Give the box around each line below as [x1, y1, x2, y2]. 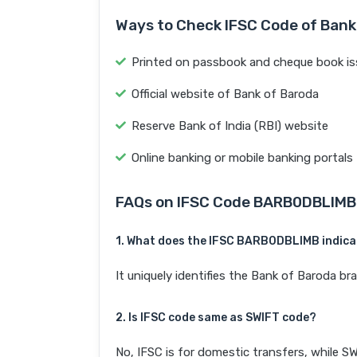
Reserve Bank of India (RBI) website [131, 119, 328, 134]
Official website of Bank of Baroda [131, 87, 319, 102]
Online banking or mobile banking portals [131, 151, 353, 166]
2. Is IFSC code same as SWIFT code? [116, 311, 316, 325]
